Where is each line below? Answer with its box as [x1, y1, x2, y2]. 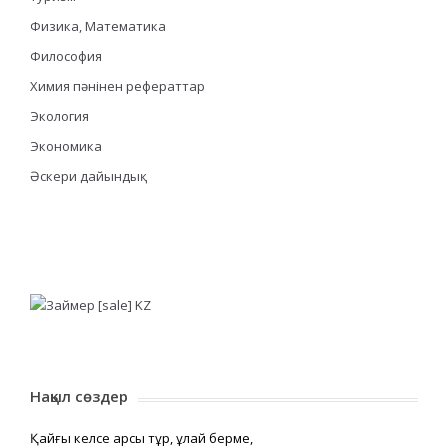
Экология [30, 106, 89, 125]
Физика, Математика [30, 16, 166, 35]
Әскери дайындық [30, 166, 140, 185]
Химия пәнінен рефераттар [30, 76, 205, 95]
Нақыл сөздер [30, 385, 128, 406]
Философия [30, 46, 102, 65]
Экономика [30, 136, 102, 155]
